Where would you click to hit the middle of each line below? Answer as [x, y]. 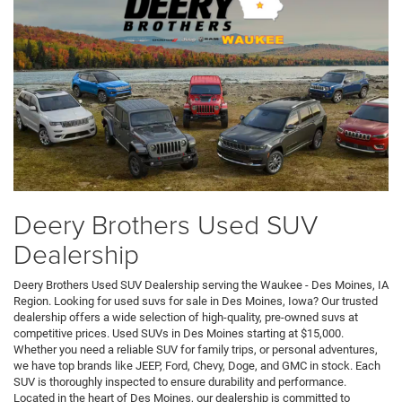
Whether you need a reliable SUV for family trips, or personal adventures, [196, 350]
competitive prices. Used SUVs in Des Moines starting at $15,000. [179, 334]
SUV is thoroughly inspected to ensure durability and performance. [180, 382]
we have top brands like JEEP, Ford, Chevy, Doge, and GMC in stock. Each [197, 366]
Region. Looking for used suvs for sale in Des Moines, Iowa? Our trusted [196, 301]
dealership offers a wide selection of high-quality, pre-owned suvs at [186, 318]
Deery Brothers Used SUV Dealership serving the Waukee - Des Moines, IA [201, 285]
